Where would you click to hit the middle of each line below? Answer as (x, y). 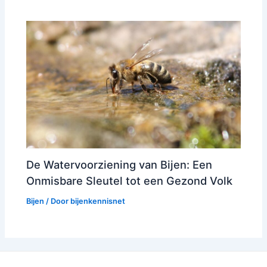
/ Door (58, 201)
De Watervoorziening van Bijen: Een (119, 165)
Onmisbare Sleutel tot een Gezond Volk (130, 181)
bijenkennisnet (98, 201)
